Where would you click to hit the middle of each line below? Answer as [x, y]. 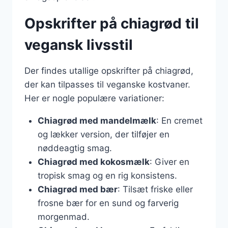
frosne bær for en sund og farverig [108, 203]
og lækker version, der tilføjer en [103, 134]
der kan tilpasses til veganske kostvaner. [107, 84]
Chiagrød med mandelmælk [97, 120]
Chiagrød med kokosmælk [93, 162]
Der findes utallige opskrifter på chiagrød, [109, 70]
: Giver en [169, 162]
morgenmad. [63, 217]
